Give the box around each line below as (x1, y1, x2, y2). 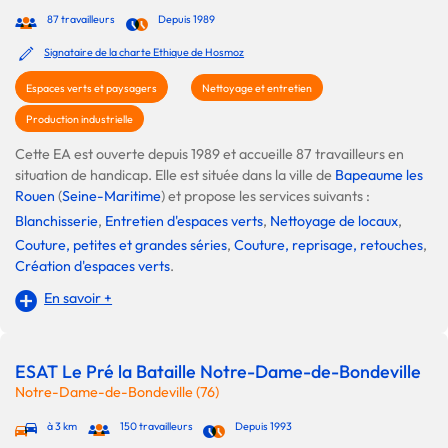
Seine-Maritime (62, 187, 161, 206)
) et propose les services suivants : (161, 187, 370, 206)
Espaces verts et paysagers (26, 81, 157, 96)
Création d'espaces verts (15, 257, 170, 276)
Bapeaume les (335, 166, 423, 185)
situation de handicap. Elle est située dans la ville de (15, 166, 335, 185)
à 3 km (47, 418, 78, 433)
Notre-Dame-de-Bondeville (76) (15, 382, 219, 401)
